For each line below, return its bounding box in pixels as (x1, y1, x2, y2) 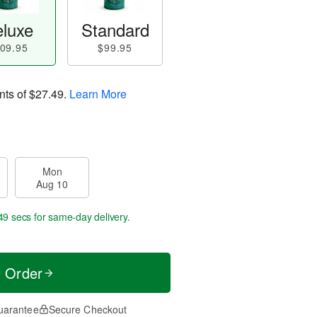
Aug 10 (36, 177, 68, 191)
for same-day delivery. (31, 209, 130, 224)
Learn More (69, 85, 127, 102)
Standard (81, 17, 149, 42)
